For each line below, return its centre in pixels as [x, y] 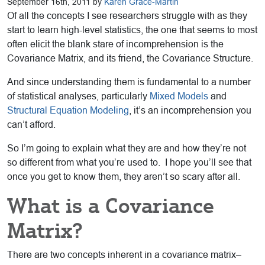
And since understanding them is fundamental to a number [129, 82]
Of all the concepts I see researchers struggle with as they [127, 16]
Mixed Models [179, 96]
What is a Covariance [111, 206]
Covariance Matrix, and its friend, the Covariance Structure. [130, 59]
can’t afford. [31, 125]
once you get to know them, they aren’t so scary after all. [124, 177]
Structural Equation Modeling [68, 111]
